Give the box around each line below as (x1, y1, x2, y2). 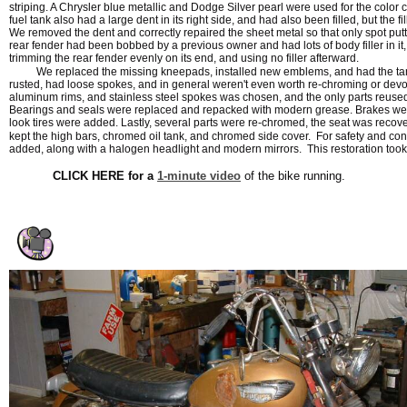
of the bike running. (241, 169, 345, 183)
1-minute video (157, 169, 241, 183)
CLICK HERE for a (49, 169, 157, 183)
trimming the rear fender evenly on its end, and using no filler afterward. (9, 52, 362, 65)
